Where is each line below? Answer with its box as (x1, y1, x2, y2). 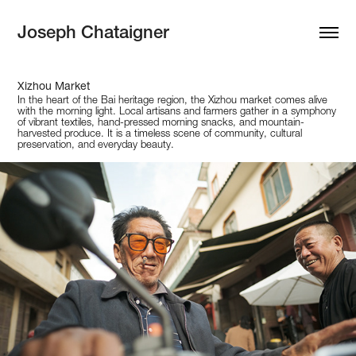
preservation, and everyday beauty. (17, 137, 175, 150)
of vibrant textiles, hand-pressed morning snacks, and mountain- (17, 115, 305, 128)
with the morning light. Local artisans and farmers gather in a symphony (17, 104, 337, 117)
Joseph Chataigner (17, 21, 170, 43)
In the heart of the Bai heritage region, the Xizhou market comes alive (17, 93, 328, 106)
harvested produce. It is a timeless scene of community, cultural (17, 126, 303, 139)
